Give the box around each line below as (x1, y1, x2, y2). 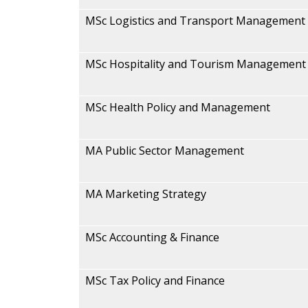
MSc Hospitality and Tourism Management (85, 56, 306, 71)
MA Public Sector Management (85, 143, 244, 158)
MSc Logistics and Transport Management (85, 13, 305, 28)
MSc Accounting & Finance (85, 230, 219, 245)
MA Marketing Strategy (85, 186, 206, 201)
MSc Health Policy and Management (85, 100, 270, 115)
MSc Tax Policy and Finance (85, 273, 225, 288)
